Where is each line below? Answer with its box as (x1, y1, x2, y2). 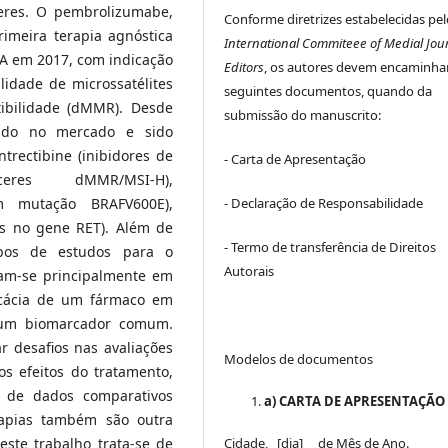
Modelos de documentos (224, 349, 374, 368)
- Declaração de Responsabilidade (224, 193, 424, 212)
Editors (224, 57, 265, 76)
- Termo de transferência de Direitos (224, 237, 437, 256)
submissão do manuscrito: (224, 105, 382, 124)
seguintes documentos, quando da (224, 81, 433, 100)
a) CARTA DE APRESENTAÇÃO (264, 391, 446, 410)
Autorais (224, 261, 275, 280)
